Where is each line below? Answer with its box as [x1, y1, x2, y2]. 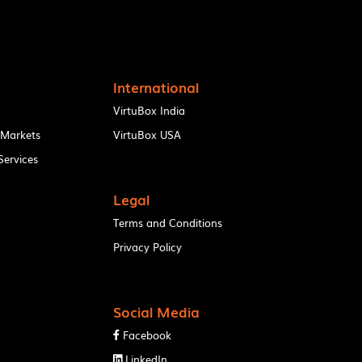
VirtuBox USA [113, 126, 182, 142]
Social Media [113, 301, 200, 322]
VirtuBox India [113, 102, 186, 118]
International [113, 76, 200, 97]
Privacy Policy [113, 238, 183, 255]
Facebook [123, 326, 172, 343]
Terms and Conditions [113, 214, 223, 230]
